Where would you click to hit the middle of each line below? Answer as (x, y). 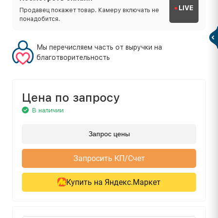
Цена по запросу (71, 97)
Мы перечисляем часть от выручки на (99, 47)
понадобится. (40, 19)
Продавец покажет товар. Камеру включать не (89, 10)
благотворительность (73, 57)
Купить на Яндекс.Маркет (113, 182)
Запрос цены (109, 134)
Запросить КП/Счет (109, 158)
